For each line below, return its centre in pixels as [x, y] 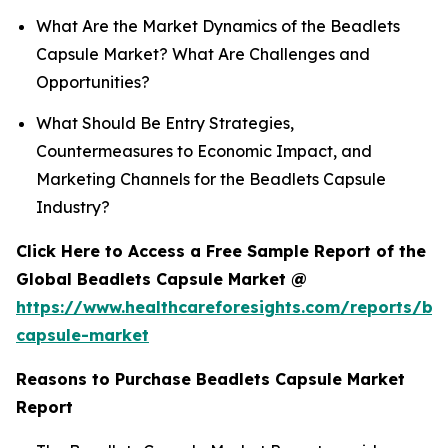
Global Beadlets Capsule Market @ [164, 279]
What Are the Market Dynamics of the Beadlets [218, 25]
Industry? [73, 207]
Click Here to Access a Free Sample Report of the [221, 251]
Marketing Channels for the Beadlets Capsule [211, 179]
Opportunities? [93, 81]
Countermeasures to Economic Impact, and [204, 151]
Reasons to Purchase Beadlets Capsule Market [210, 379]
